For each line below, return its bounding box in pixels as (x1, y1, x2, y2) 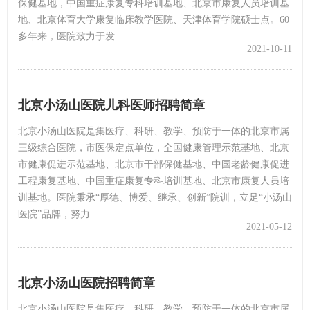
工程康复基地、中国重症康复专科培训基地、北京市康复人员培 (18, 175, 289, 186)
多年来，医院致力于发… (18, 30, 125, 42)
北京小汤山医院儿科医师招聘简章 (18, 98, 205, 112)
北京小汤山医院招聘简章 (18, 275, 155, 290)
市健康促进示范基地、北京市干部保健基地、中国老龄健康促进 (18, 158, 289, 170)
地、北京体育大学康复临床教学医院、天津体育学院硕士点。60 (18, 14, 289, 25)
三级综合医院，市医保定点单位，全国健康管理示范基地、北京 (18, 142, 289, 153)
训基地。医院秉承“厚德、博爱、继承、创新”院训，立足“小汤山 (18, 192, 292, 203)
